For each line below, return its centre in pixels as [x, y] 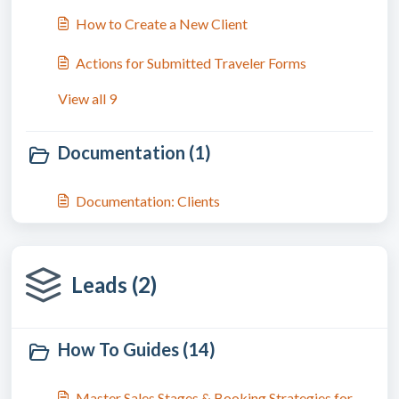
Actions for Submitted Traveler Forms [191, 63]
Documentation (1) [134, 152]
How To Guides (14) [137, 349]
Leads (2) [114, 285]
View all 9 [87, 98]
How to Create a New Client [162, 24]
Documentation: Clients [148, 201]
